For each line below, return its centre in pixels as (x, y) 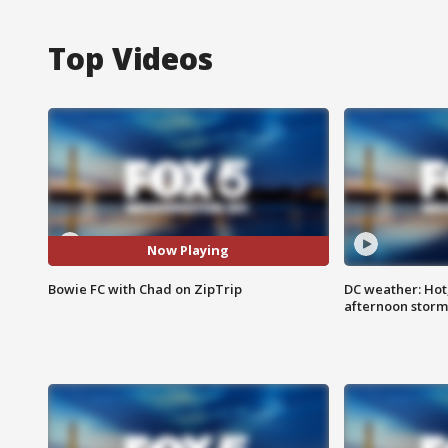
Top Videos (130, 58)
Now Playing (188, 250)
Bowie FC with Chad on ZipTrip (145, 288)
